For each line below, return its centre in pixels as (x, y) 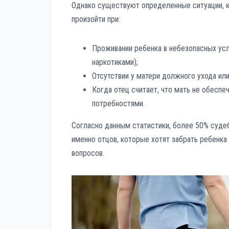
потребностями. (118, 104)
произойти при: (96, 19)
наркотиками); (115, 62)
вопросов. (88, 153)
